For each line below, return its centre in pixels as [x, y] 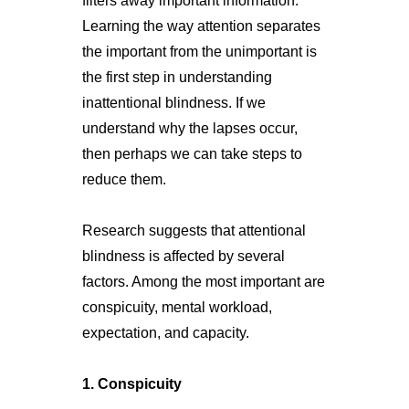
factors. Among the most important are [203, 281]
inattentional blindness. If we [173, 102]
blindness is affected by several [183, 256]
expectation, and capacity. [165, 332]
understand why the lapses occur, [189, 128]
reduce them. [124, 179]
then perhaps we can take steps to [192, 153]
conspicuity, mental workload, [177, 307]
